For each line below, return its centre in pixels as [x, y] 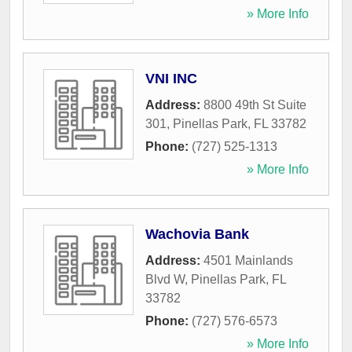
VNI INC [171, 79]
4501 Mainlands [248, 261]
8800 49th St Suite [255, 105]
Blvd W [165, 280]
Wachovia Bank [197, 235]
